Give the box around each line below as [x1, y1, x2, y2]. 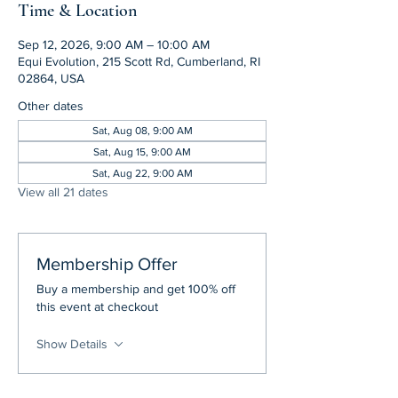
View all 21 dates [18, 185, 108, 199]
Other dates [18, 99, 84, 113]
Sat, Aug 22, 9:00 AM [92, 167, 193, 179]
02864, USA [18, 71, 84, 85]
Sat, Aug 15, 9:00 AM [93, 146, 191, 158]
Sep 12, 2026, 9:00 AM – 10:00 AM [18, 37, 210, 52]
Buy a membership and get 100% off [36, 282, 235, 296]
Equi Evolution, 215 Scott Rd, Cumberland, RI [18, 54, 260, 68]
